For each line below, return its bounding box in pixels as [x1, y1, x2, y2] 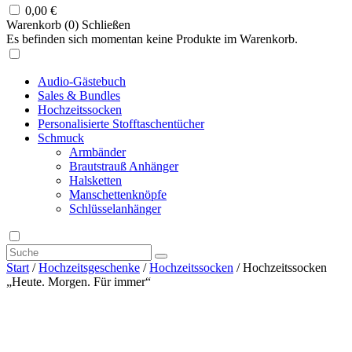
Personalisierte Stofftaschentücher [38, 116, 204, 130]
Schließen [82, 17, 130, 31]
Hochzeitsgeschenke [38, 260, 140, 274]
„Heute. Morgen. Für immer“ [6, 274, 151, 288]
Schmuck [38, 130, 84, 145]
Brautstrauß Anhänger [69, 159, 178, 173]
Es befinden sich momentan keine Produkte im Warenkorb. [6, 31, 298, 46]
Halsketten [69, 173, 122, 187]
